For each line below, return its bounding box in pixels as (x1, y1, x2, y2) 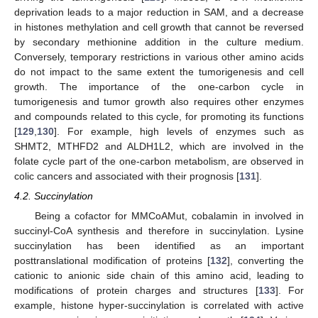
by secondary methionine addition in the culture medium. (14, 35, 304, 48)
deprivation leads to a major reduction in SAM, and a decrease (14, 6, 304, 18)
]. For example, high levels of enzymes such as (54, 125, 304, 137)
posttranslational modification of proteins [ (14, 255, 210, 267)
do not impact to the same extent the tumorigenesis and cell (14, 65, 304, 77)
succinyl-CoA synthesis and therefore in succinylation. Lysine (14, 225, 304, 237)
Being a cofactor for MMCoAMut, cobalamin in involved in (34, 210, 304, 222)
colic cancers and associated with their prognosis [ (14, 170, 239, 182)
